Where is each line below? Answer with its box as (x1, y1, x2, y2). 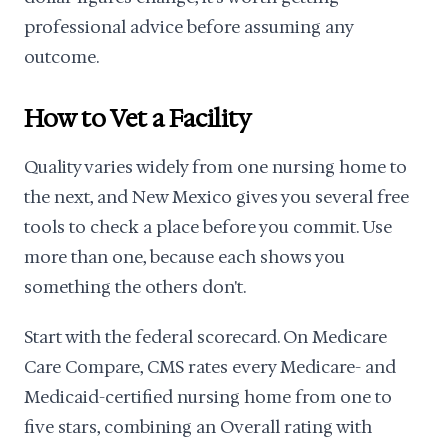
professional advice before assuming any (24, 16, 353, 38)
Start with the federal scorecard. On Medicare (24, 326, 387, 348)
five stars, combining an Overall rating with (24, 416, 372, 438)
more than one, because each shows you (24, 246, 345, 268)
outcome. (24, 46, 99, 68)
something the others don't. (24, 276, 246, 298)
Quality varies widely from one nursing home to (24, 156, 407, 178)
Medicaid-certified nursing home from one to (24, 386, 392, 408)
